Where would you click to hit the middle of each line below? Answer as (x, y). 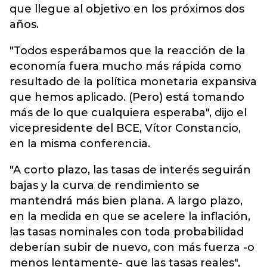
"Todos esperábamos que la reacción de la (128, 51)
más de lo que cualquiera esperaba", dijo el (128, 113)
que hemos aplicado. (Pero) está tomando (127, 97)
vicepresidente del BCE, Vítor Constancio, (125, 128)
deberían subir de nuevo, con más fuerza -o (132, 247)
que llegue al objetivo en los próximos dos (127, 9)
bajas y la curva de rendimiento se (105, 185)
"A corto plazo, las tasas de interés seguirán (130, 170)
